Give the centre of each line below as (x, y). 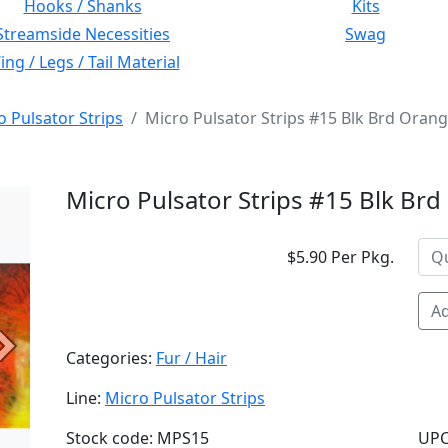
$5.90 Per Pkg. (340, 257)
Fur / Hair (191, 358)
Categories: (111, 358)
